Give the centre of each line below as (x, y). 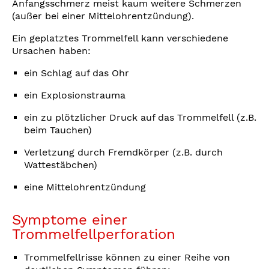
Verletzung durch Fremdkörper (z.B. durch (123, 153)
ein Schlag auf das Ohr (77, 73)
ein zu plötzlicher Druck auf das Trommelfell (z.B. (140, 118)
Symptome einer (69, 220)
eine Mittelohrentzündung (85, 187)
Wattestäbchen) (61, 165)
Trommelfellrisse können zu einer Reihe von (127, 258)
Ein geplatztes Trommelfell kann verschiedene (120, 38)
